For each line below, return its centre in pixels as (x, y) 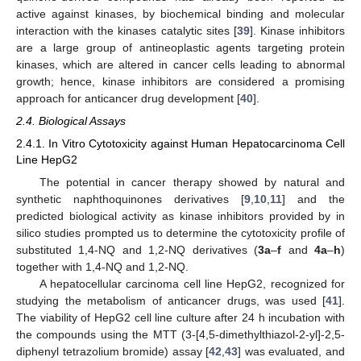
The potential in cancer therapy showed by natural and (192, 182)
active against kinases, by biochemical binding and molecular (180, 14)
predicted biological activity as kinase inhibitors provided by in (180, 216)
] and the (313, 199)
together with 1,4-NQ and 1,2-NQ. (102, 266)
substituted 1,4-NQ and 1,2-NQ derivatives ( (137, 249)
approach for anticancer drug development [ (128, 99)
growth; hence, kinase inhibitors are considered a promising (180, 82)
